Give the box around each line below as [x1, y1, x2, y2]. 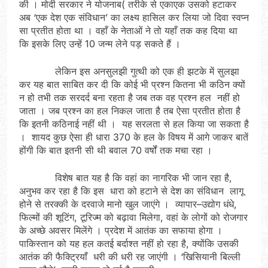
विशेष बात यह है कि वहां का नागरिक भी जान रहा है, [19, 171, 232, 184]
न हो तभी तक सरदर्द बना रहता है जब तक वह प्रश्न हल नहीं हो [19, 91, 240, 103]
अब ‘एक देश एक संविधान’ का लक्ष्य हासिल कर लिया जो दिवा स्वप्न [19, 11, 249, 23]
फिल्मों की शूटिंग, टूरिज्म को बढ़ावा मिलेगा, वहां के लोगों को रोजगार [19, 211, 248, 223]
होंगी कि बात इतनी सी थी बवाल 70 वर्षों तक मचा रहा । [19, 144, 215, 156]
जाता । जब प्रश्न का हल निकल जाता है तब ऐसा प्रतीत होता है [19, 104, 240, 117]
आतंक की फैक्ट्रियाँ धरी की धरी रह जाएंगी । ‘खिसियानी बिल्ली [19, 250, 240, 263]
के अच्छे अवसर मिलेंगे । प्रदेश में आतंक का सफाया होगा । [19, 224, 234, 236]
